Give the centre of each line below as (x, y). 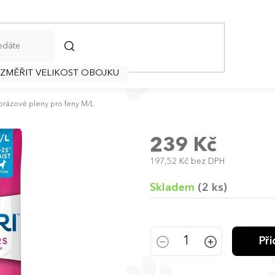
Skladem (174, 188)
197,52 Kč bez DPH (187, 161)
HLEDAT (79, 46)
